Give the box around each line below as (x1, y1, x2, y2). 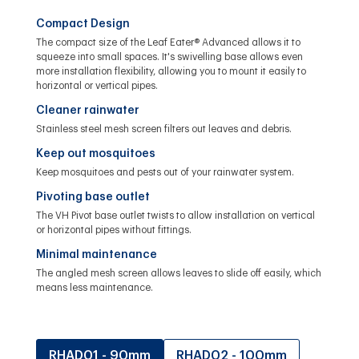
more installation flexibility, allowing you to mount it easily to (35, 66, 306, 76)
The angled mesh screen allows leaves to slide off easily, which (35, 268, 321, 278)
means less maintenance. (35, 282, 153, 292)
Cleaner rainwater (35, 104, 139, 116)
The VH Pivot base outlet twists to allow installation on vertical (35, 210, 315, 220)
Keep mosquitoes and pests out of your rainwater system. (35, 167, 294, 177)
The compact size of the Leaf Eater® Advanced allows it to (35, 37, 301, 47)
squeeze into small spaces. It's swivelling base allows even (35, 51, 303, 62)
